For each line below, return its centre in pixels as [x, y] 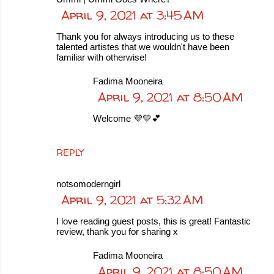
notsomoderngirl [88, 184]
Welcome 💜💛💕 [127, 118]
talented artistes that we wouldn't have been [143, 47]
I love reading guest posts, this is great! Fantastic [154, 221]
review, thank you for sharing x [117, 231]
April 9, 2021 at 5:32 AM [132, 200]
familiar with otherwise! [102, 57]
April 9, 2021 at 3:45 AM [132, 15]
